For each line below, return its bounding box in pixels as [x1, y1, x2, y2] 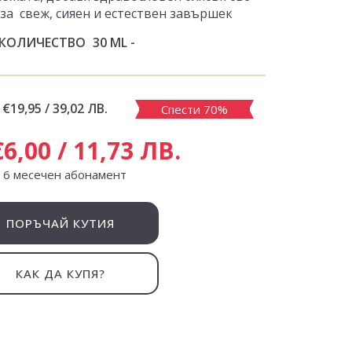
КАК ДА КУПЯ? [16, 266, 105, 281]
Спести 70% [161, 101, 228, 117]
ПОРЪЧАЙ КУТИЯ [6, 215, 115, 231]
